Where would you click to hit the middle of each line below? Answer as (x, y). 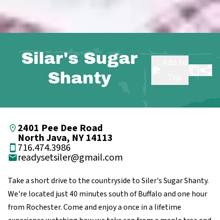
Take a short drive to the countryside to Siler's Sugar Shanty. (108, 180)
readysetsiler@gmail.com (70, 157)
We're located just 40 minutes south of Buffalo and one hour (108, 194)
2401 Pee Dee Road (60, 128)
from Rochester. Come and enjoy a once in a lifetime (95, 207)
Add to (175, 62)
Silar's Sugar (80, 58)
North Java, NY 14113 (65, 138)
